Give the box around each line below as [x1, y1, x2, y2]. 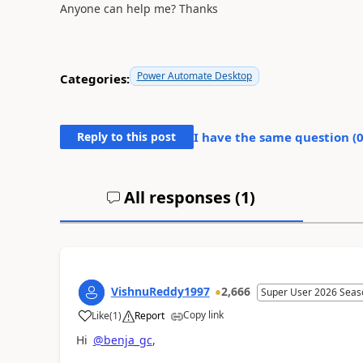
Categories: [59, 70, 130, 87]
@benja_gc [92, 331, 152, 348]
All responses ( [120, 186, 241, 208]
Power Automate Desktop [136, 68, 252, 83]
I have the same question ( [193, 128, 357, 145]
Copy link [182, 307, 224, 322]
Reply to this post [77, 128, 177, 144]
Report [134, 308, 164, 322]
